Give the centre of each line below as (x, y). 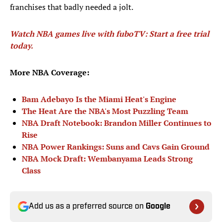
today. (22, 46)
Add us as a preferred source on (87, 207)
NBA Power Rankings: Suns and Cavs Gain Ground (116, 147)
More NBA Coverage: (50, 73)
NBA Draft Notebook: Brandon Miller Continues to (117, 123)
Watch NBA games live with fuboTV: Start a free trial (110, 34)
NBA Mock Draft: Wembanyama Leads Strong (107, 159)
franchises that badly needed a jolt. (72, 7)
